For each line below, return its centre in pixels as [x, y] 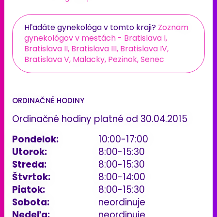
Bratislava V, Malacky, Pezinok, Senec [94, 59]
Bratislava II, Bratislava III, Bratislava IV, [96, 48]
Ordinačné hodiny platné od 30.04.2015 [100, 119]
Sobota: [31, 202]
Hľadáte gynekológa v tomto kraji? [91, 27]
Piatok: [29, 189]
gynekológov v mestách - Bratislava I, [96, 38]
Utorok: [30, 152]
